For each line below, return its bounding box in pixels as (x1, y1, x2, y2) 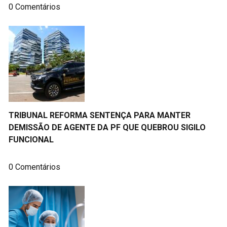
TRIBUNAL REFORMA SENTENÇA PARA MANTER (9, 110, 191, 121)
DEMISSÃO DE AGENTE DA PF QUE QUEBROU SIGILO (9, 123, 206, 133)
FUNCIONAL (9, 135, 54, 145)
